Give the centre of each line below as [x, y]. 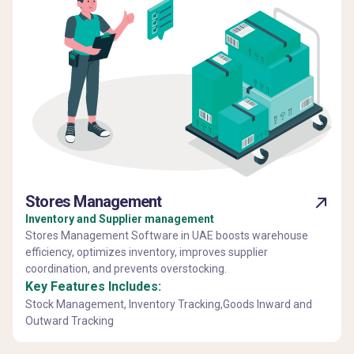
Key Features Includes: [93, 286]
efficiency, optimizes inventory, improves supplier [147, 252]
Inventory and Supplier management [120, 218]
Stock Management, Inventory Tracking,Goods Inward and [169, 304]
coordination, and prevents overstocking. [126, 268]
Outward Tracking [70, 320]
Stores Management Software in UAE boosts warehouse [167, 235]
